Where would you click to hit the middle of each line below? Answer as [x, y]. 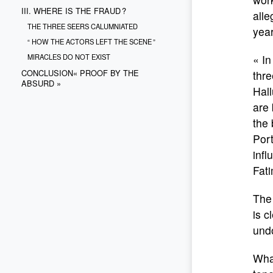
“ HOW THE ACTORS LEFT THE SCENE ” [91, 41]
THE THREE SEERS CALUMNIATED [83, 26]
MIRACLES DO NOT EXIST [69, 57]
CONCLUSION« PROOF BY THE [80, 73]
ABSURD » [41, 83]
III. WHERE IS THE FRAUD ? [74, 11]
